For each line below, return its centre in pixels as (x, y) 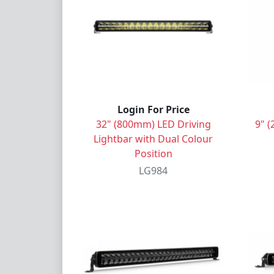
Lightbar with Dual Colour (153, 139)
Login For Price (153, 109)
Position (153, 153)
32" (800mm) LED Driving (153, 124)
